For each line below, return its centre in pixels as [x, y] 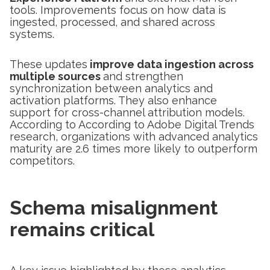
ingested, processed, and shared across [112, 22]
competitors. [42, 160]
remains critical [82, 229]
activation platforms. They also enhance [113, 100]
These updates [49, 64]
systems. [32, 34]
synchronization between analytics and [111, 88]
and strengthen [143, 76]
